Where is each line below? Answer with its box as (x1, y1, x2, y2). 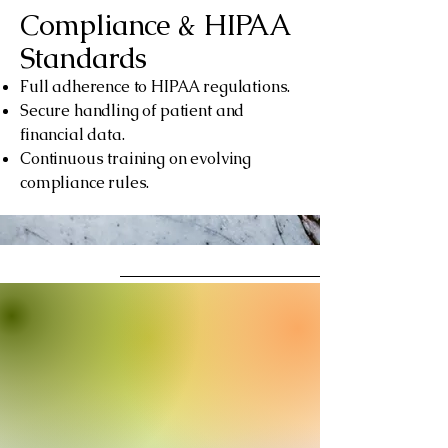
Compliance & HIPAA (20, 6, 290, 44)
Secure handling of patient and (20, 100, 245, 121)
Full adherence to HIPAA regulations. (20, 76, 291, 97)
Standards (20, 39, 147, 77)
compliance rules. (20, 172, 150, 193)
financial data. (20, 124, 125, 145)
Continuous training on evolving (20, 148, 252, 169)
